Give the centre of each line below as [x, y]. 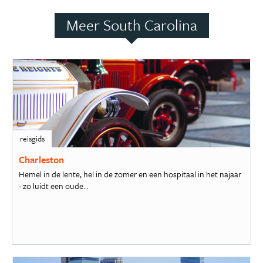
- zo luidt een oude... [53, 186]
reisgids [32, 138]
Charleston [41, 159]
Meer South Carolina [131, 25]
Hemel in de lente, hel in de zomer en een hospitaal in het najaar [130, 174]
